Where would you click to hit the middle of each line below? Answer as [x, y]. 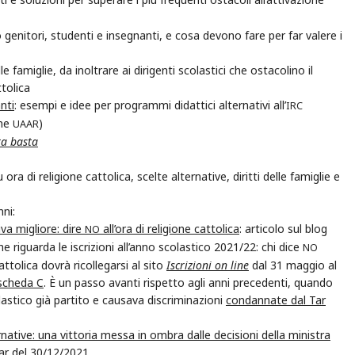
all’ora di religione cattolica [170, 229]
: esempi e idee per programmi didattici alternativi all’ [150, 105]
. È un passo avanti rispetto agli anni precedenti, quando [188, 283]
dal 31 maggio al [293, 265]
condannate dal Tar [276, 300]
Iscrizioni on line [208, 265]
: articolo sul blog [283, 229]
